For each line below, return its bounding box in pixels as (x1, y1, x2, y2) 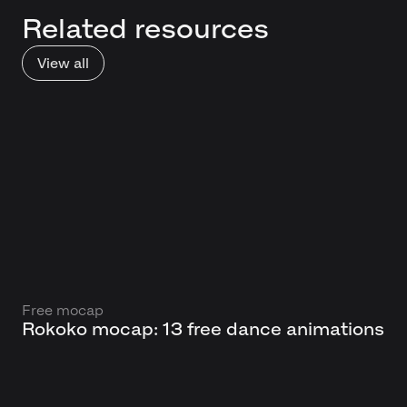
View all (37, 55, 89, 71)
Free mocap (22, 303, 104, 319)
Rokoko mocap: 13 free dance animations (22, 319, 384, 340)
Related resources (22, 14, 269, 44)
